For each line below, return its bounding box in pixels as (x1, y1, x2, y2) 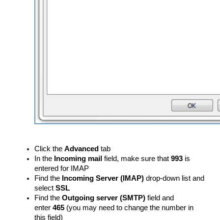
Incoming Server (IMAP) (62, 174, 144, 182)
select (34, 184, 55, 192)
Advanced (64, 145, 99, 153)
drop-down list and (144, 174, 204, 182)
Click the (34, 145, 64, 153)
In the (34, 155, 54, 163)
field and (145, 194, 174, 202)
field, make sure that (104, 155, 171, 163)
